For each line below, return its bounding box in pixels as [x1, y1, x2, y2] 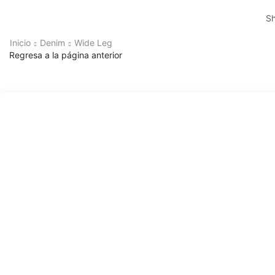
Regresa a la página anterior [9, 50, 122, 60]
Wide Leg [74, 37, 112, 48]
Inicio [10, 37, 31, 48]
